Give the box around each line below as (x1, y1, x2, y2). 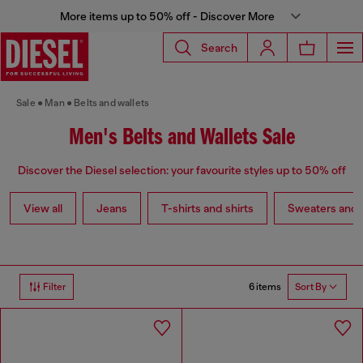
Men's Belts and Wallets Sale (68, 126, 295, 151)
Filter (43, 281, 66, 293)
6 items (249, 280, 281, 293)
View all (23, 202, 62, 216)
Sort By (295, 281, 327, 293)
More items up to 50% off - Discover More (59, 10, 275, 23)
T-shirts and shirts (161, 202, 254, 216)
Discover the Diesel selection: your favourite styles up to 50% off (17, 164, 346, 177)
